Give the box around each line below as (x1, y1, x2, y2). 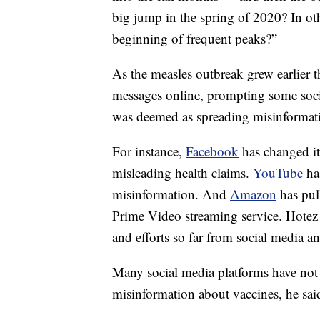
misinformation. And (112, 185, 230, 203)
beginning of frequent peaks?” (112, 29, 277, 47)
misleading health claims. (112, 164, 253, 181)
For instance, (112, 142, 186, 160)
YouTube (253, 164, 303, 181)
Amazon (230, 185, 276, 203)
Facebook (186, 142, 239, 160)
